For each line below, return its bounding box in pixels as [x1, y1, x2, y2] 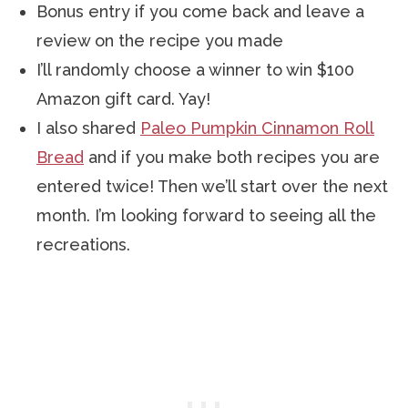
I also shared [36, 117, 140, 138]
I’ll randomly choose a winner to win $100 [36, 59, 354, 79]
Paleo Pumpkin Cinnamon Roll [140, 117, 374, 138]
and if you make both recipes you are [84, 147, 380, 167]
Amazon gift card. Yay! [36, 88, 210, 108]
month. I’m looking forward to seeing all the [36, 205, 376, 225]
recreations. [36, 234, 130, 254]
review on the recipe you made [36, 30, 283, 50]
